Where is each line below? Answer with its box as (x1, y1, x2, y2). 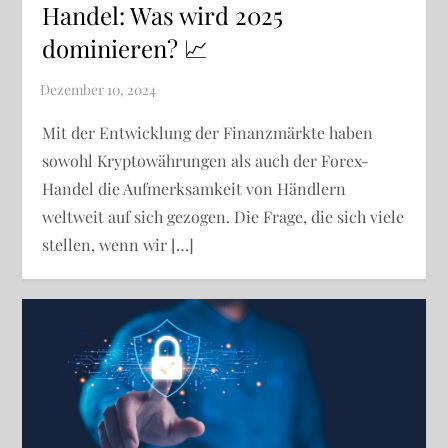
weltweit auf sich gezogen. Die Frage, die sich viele (42, 206, 405, 228)
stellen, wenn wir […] (42, 234, 195, 256)
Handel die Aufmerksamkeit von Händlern (42, 178, 347, 200)
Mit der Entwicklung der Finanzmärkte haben (42, 122, 374, 144)
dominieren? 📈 (42, 32, 209, 65)
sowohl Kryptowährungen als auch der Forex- (42, 150, 370, 172)
